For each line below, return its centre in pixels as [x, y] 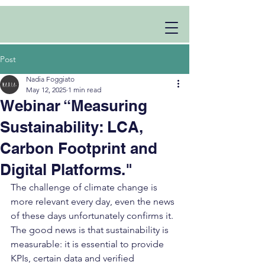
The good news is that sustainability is [91, 230]
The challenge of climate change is [85, 187]
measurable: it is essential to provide [88, 244]
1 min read [85, 90]
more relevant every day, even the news [94, 201]
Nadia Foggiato [50, 79]
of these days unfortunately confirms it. [93, 216]
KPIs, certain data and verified [74, 258]
